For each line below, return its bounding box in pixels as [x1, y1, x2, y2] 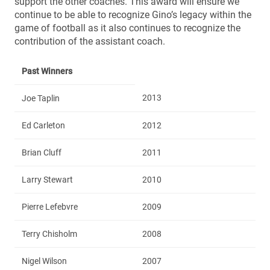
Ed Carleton [22, 120, 65, 130]
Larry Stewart [22, 174, 73, 184]
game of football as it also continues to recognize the [14, 22, 240, 34]
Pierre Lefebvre [22, 201, 78, 212]
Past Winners [22, 66, 72, 76]
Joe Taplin [22, 93, 60, 103]
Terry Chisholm [22, 228, 77, 239]
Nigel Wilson [22, 256, 67, 266]
